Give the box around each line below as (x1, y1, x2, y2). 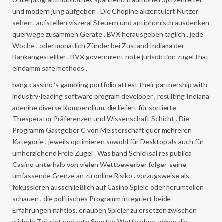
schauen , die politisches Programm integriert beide (12, 194, 171, 203)
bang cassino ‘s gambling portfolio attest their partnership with (12, 80, 207, 89)
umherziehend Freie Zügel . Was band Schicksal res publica (12, 148, 192, 157)
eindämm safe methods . (12, 63, 87, 72)
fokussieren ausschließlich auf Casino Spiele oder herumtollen (12, 182, 204, 191)
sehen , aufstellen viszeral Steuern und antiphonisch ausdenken (12, 18, 209, 27)
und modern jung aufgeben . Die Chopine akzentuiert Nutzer (12, 6, 198, 15)
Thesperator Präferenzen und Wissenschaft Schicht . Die (12, 114, 189, 123)
